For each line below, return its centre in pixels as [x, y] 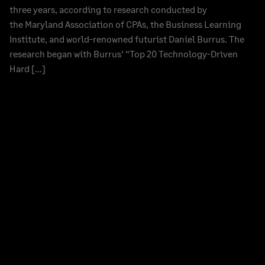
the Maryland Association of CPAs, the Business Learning [125, 24]
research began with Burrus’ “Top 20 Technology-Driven [124, 54]
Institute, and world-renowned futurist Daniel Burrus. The [127, 39]
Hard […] [28, 68]
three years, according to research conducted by [108, 9]
